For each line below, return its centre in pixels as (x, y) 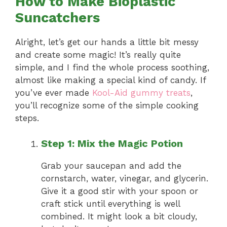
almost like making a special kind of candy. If (110, 80)
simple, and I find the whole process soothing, (112, 67)
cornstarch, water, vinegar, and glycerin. (125, 179)
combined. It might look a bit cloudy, (119, 217)
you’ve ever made (54, 92)
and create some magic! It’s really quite (98, 54)
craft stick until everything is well (110, 204)
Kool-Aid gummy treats (141, 92)
